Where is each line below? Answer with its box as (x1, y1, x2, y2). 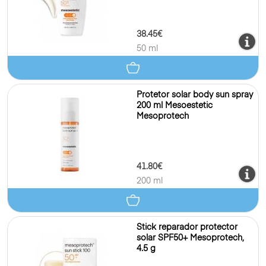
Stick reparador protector (137, 223, 237, 232)
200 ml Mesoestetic (137, 102, 213, 110)
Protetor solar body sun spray (137, 91, 253, 99)
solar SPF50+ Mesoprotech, (137, 234, 244, 242)
